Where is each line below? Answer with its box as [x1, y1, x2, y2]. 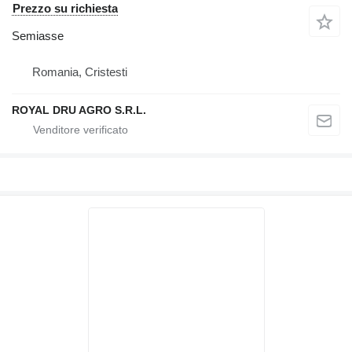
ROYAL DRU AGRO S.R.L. [12, 103, 146, 116]
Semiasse [12, 28, 64, 42]
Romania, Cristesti [32, 64, 127, 79]
